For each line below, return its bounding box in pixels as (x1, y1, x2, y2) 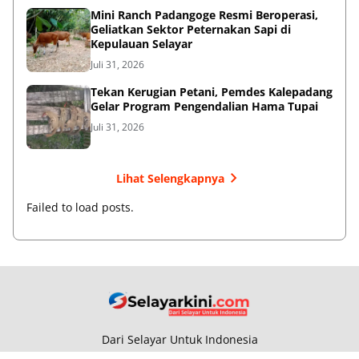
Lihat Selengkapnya (115, 170, 224, 186)
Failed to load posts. (26, 200, 134, 216)
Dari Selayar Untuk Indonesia (101, 332, 258, 348)
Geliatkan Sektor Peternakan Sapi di (91, 22, 291, 38)
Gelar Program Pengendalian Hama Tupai (91, 99, 318, 115)
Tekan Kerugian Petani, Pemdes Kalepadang (91, 84, 333, 100)
